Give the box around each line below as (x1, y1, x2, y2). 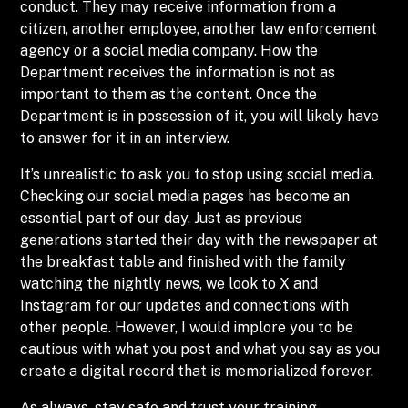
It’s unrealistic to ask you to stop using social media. (20, 166, 375, 183)
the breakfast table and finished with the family (20, 253, 347, 270)
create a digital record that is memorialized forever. (20, 362, 374, 380)
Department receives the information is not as (20, 64, 336, 81)
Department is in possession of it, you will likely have (20, 107, 380, 125)
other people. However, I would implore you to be (20, 319, 354, 336)
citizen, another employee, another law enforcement (20, 20, 378, 37)
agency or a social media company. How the (20, 42, 319, 59)
